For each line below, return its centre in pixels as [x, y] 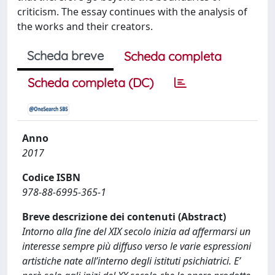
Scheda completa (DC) [91, 83]
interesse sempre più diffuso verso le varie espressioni [137, 246]
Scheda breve [65, 56]
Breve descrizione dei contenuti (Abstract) [124, 217]
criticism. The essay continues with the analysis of [132, 12]
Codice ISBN [51, 177]
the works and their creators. [85, 26]
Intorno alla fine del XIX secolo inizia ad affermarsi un [136, 231]
